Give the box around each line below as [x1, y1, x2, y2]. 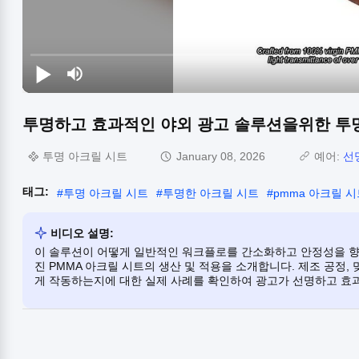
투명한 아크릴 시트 [163, 186, 259, 200]
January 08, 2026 [176, 150, 265, 163]
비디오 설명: [50, 226, 114, 240]
